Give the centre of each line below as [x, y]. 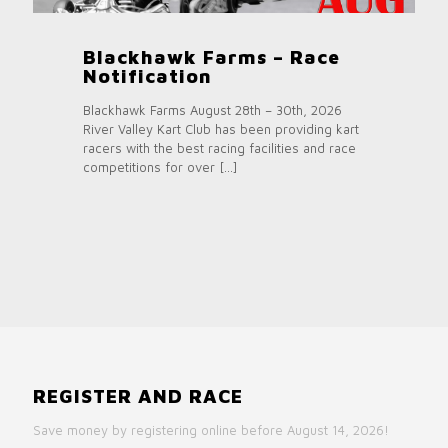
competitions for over [149, 166]
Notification [147, 75]
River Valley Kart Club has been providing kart [221, 128]
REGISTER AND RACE [138, 395]
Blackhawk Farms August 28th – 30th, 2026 [212, 109]
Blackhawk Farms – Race [211, 56]
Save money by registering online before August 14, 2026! [211, 429]
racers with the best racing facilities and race [219, 147]
